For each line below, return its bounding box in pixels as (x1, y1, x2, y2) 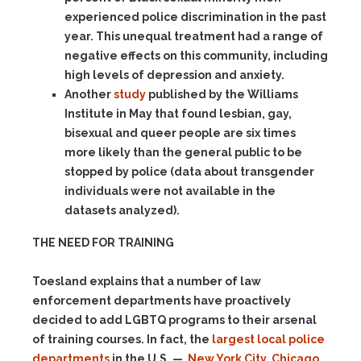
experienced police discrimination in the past (64, 10, 326, 23)
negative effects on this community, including (64, 49, 328, 62)
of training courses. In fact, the (32, 333, 212, 346)
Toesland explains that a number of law (32, 275, 261, 288)
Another (64, 88, 114, 101)
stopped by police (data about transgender (64, 165, 314, 178)
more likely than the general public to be (64, 146, 302, 159)
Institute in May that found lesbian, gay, (64, 107, 292, 120)
